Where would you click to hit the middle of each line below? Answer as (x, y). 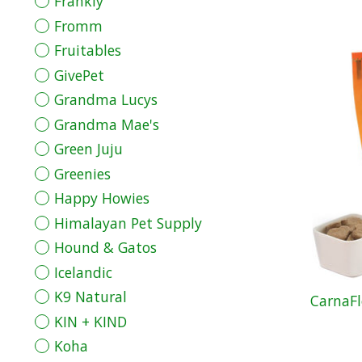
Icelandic (83, 272)
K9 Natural (90, 297)
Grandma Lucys (105, 100)
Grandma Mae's (106, 124)
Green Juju (88, 149)
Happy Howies (101, 198)
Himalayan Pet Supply (128, 223)
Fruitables (87, 51)
